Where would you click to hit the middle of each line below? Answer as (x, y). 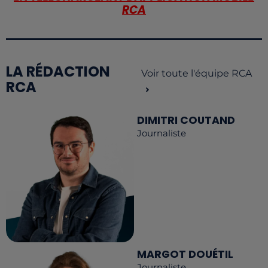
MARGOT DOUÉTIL (185, 254)
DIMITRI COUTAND (186, 120)
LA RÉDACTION (58, 71)
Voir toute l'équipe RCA (197, 73)
